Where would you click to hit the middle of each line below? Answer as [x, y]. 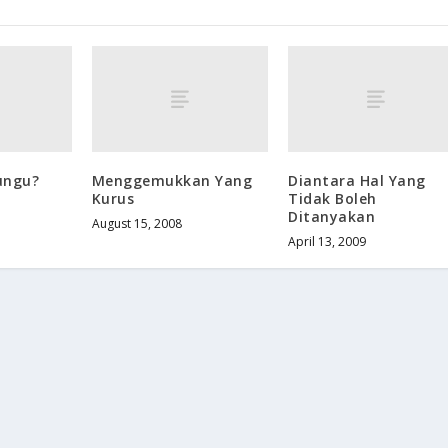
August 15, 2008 [136, 223]
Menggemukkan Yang [172, 180]
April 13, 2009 [327, 241]
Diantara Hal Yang [357, 180]
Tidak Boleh [332, 198]
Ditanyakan [332, 216]
